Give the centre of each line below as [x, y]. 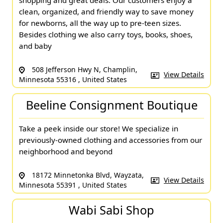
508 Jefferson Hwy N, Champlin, [84, 70]
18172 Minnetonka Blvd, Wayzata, [87, 175]
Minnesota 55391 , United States [73, 185]
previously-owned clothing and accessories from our [111, 140]
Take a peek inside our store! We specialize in [99, 128]
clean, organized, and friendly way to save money [106, 12]
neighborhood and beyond [66, 151]
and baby [35, 46]
